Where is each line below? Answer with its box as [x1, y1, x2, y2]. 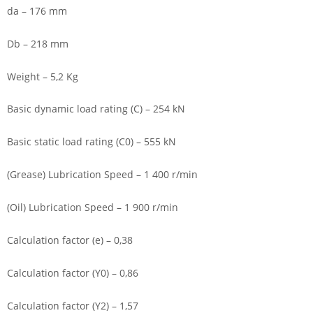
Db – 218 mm [7, 36, 68, 50]
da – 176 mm [7, 3, 67, 17]
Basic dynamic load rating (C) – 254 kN [7, 102, 185, 116]
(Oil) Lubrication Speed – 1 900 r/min [7, 201, 178, 214]
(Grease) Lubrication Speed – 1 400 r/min [7, 168, 198, 182]
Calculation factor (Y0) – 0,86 [7, 265, 138, 279]
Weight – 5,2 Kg [7, 69, 78, 83]
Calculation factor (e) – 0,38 [7, 233, 133, 247]
